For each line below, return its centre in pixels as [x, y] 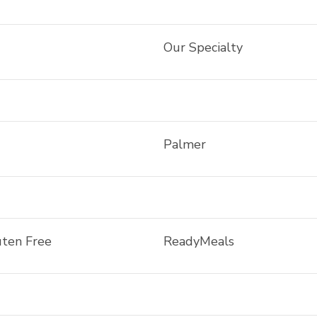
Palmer [184, 144]
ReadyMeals [198, 241]
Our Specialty [203, 47]
